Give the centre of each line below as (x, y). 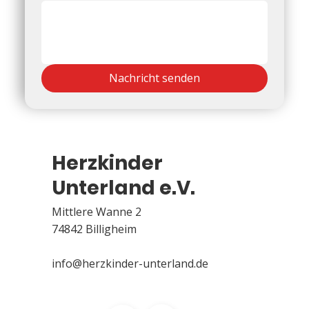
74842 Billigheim (94, 229)
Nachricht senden (154, 78)
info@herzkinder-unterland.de (130, 263)
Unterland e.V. (123, 188)
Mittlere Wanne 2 (97, 211)
